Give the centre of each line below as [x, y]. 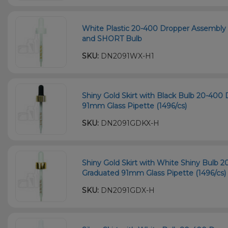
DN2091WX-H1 [127, 56]
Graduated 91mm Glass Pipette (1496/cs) [154, 173]
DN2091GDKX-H [129, 123]
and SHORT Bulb [112, 38]
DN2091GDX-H [127, 190]
